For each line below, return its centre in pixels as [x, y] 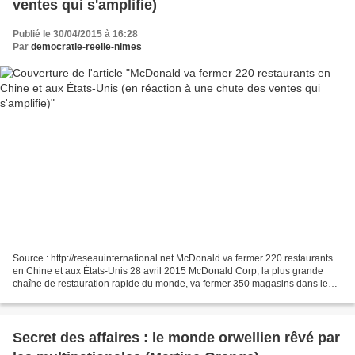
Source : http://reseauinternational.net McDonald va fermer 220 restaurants [173, 259]
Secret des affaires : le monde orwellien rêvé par [176, 338]
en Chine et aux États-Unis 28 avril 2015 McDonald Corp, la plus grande [168, 271]
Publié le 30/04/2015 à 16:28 [75, 34]
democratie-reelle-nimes [86, 46]
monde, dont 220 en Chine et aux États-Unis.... [113, 297]
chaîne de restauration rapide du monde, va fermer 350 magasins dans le [170, 284]
